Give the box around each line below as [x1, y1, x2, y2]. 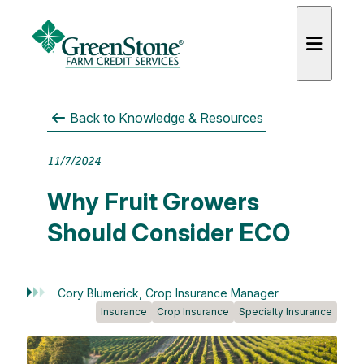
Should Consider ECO [46, 217, 290, 247]
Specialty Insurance [238, 305, 332, 318]
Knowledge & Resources [118, 109, 263, 126]
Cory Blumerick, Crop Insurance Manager [57, 285, 279, 300]
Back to [66, 109, 119, 126]
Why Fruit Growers [46, 186, 259, 216]
